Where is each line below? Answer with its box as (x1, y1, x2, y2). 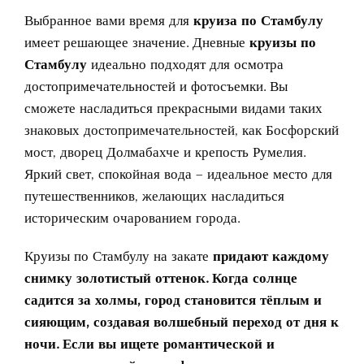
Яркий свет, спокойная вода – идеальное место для (24, 164, 332, 183)
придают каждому (209, 246, 329, 265)
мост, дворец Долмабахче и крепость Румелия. (24, 142, 305, 161)
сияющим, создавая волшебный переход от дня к (24, 312, 339, 331)
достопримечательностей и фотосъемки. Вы (24, 76, 288, 95)
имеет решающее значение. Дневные (24, 32, 249, 51)
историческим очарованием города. (24, 208, 240, 227)
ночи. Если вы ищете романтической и (24, 334, 275, 353)
